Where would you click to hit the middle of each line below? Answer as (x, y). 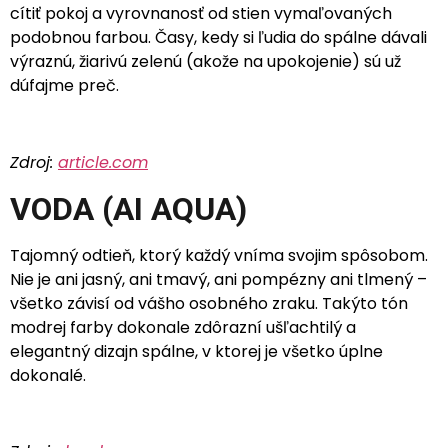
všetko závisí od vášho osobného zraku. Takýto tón (209, 303)
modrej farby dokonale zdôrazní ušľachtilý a (183, 327)
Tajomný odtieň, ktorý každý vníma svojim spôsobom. (219, 255)
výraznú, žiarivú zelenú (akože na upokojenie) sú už (205, 62)
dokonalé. (48, 375)
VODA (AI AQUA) (128, 208)
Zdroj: (34, 163)
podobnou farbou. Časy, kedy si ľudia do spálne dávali (218, 38)
